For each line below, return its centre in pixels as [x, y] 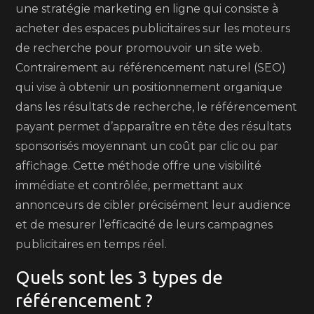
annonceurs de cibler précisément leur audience [153, 205]
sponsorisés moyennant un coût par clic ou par [147, 146]
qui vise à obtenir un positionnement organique [149, 87]
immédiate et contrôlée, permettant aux [130, 185]
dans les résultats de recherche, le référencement [157, 107]
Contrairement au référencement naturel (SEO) [151, 68]
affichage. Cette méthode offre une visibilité [139, 166]
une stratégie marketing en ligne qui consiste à [147, 9]
